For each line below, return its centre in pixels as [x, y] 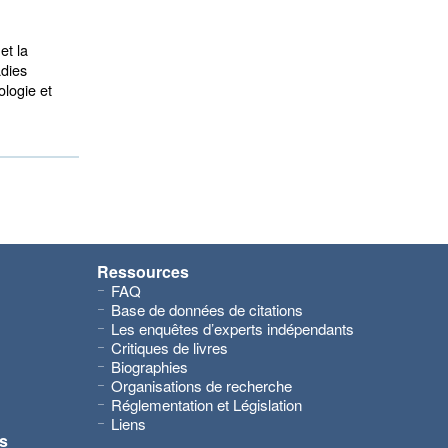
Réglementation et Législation [206, 404]
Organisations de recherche [201, 385]
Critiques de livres [169, 347]
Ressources [143, 271]
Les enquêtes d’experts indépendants [232, 328]
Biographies [149, 366]
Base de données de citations [207, 309]
